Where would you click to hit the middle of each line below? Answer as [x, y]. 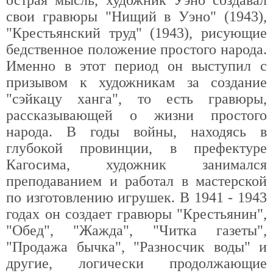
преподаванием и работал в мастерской [136, 181]
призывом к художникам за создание [136, 82]
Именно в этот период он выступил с [136, 66]
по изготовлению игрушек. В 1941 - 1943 [136, 197]
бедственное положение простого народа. [136, 49]
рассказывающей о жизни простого [136, 115]
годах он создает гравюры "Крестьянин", [136, 214]
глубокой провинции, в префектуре [136, 148]
